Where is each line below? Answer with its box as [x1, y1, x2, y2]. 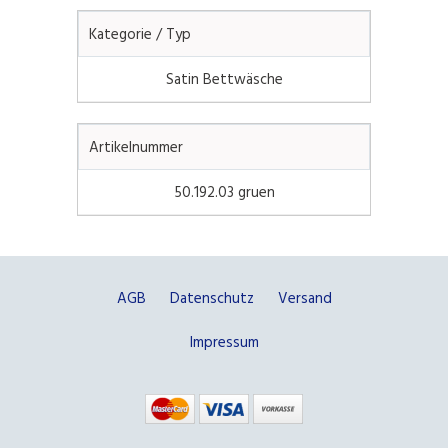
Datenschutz [169, 285, 254, 309]
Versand [277, 285, 332, 309]
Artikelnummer [89, 134, 184, 158]
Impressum [189, 329, 259, 353]
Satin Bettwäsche [165, 66, 283, 90]
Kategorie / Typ [89, 21, 192, 45]
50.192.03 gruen [173, 179, 275, 203]
